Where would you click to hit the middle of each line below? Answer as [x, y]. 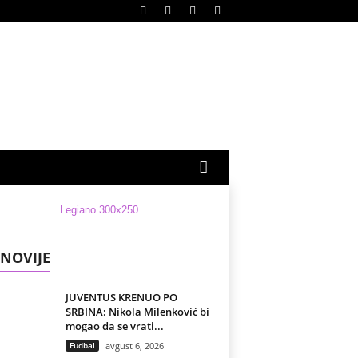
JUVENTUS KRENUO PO [121, 297]
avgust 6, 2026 [134, 346]
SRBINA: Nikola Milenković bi [137, 312]
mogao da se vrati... [114, 326]
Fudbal [82, 345]
